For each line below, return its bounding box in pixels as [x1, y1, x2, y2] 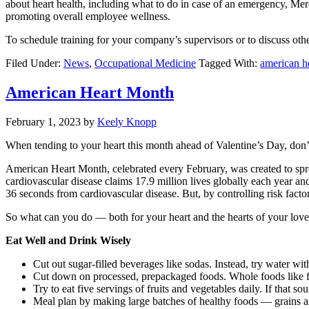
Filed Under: [6, 57, 63, 70]
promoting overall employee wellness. [6, 10, 173, 23]
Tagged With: [199, 57, 260, 70]
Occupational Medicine [94, 57, 196, 70]
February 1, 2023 [6, 115, 81, 128]
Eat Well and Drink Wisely [6, 234, 131, 246]
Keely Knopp [97, 115, 157, 128]
